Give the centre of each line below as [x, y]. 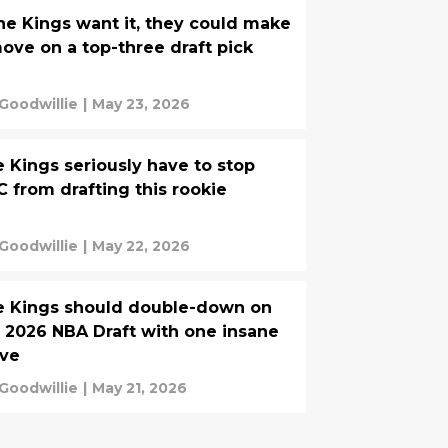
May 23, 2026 [141, 104]
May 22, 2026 [141, 246]
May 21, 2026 [139, 388]
